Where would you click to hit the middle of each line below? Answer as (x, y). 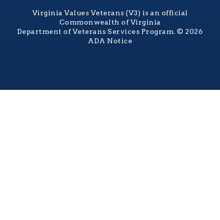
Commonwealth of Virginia (110, 22)
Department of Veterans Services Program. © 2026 (110, 32)
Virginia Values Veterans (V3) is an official (110, 13)
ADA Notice (110, 41)
